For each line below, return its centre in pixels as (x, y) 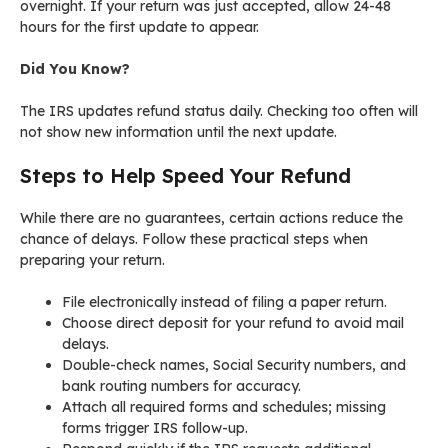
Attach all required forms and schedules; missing (224, 407)
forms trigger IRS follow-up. (155, 428)
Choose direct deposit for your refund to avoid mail (233, 323)
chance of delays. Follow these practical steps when (194, 239)
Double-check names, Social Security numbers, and (234, 365)
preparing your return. (92, 260)
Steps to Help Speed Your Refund (185, 176)
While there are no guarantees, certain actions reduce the (211, 218)
